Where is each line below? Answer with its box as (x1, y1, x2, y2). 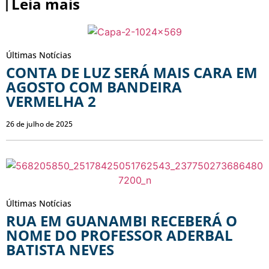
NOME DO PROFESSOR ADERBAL (6, 225, 233, 245)
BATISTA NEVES (6, 239, 114, 259)
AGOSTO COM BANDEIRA (6, 76, 182, 97)
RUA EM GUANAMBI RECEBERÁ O (6, 210, 237, 231)
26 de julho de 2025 (6, 118, 73, 129)
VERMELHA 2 (6, 91, 96, 111)
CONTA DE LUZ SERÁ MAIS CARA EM (6, 62, 258, 82)
